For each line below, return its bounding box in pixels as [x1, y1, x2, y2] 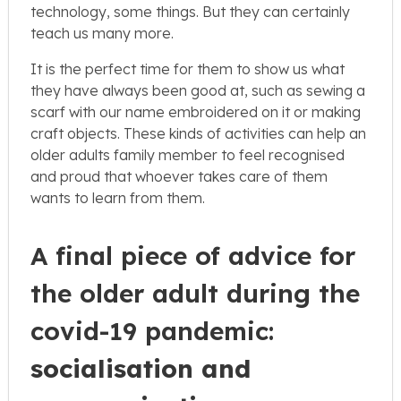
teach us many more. [30, 24, 174, 43]
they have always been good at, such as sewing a [30, 81, 365, 100]
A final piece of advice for [30, 240, 355, 272]
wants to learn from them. [30, 189, 205, 208]
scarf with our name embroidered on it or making [30, 103, 361, 122]
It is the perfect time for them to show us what [30, 60, 345, 79]
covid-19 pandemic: [30, 315, 274, 347]
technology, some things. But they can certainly [30, 3, 350, 21]
